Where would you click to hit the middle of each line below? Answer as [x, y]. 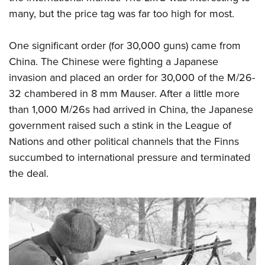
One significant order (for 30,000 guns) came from [125, 46]
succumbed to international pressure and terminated [130, 158]
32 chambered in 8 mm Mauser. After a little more [124, 94]
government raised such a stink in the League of [120, 126]
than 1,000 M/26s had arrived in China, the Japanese [131, 110]
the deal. [29, 174]
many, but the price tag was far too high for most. [122, 14]
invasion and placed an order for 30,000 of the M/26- [132, 78]
